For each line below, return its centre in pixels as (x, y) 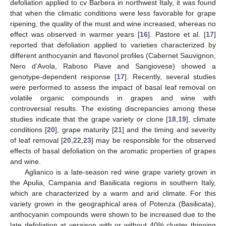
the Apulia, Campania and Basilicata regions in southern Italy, (113, 182)
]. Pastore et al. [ (177, 34)
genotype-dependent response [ (63, 76)
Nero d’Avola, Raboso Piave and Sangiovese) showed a (113, 66)
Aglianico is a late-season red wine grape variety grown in (120, 172)
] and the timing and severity (169, 129)
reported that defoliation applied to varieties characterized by (113, 45)
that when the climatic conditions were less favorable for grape (113, 13)
